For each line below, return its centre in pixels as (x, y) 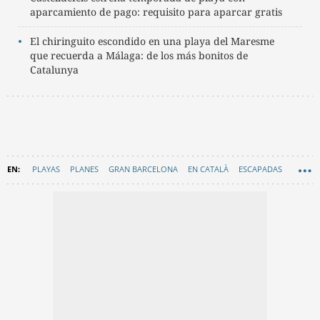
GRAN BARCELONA (143, 169)
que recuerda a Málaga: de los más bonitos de (139, 55)
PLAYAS (46, 169)
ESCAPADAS (260, 169)
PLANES (84, 169)
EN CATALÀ (208, 169)
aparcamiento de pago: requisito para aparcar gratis (156, 11)
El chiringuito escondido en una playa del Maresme (152, 41)
